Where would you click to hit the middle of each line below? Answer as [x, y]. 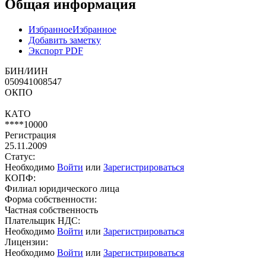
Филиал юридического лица [62, 188]
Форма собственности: [51, 199]
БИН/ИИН [26, 71]
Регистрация [30, 135]
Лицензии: [26, 242]
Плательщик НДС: [42, 220]
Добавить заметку [65, 40]
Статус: [20, 156]
